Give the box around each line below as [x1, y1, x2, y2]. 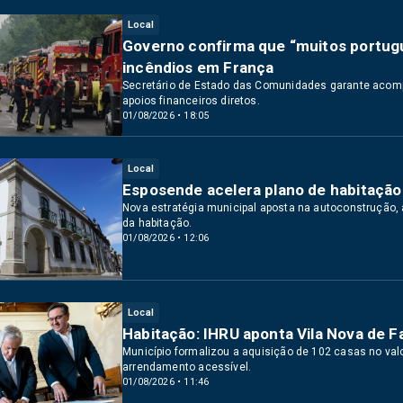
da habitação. [122, 217, 193, 229]
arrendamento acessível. [122, 361, 252, 373]
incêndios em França [122, 58, 274, 76]
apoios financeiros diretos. [122, 94, 260, 107]
